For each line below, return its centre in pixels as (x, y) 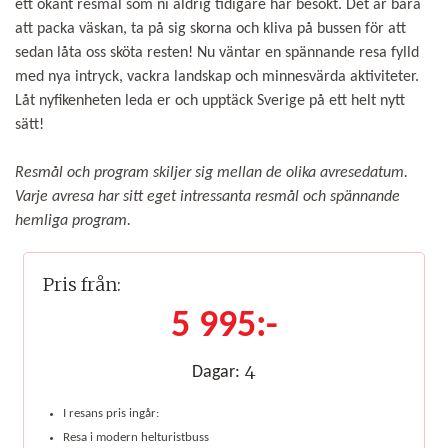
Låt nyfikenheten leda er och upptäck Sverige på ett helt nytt (210, 101)
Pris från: (82, 285)
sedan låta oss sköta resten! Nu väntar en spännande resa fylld (217, 53)
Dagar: (215, 372)
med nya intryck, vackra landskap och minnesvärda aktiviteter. (217, 77)
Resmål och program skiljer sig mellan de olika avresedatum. (211, 173)
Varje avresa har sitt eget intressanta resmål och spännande (207, 197)
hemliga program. (73, 221)
